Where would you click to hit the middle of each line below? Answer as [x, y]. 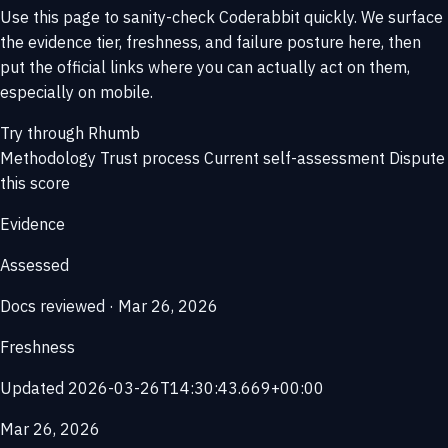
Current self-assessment [294, 158]
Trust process [150, 158]
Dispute [417, 158]
